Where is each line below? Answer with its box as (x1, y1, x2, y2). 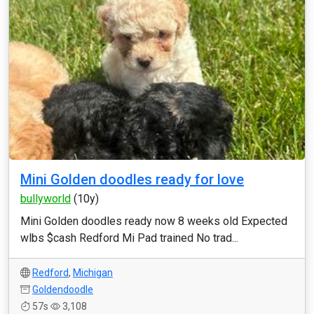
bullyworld (20, 192, 71, 205)
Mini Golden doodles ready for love (20, 171, 244, 188)
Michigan (73, 267, 113, 278)
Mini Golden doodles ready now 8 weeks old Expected (20, 214, 287, 228)
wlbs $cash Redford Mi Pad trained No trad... (20, 231, 238, 245)
